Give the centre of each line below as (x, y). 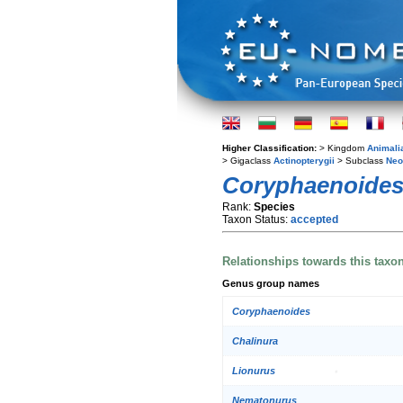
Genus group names (271, 283)
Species (274, 207)
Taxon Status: (256, 219)
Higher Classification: (271, 148)
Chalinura (255, 341)
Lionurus (254, 371)
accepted (314, 219)
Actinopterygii (304, 161)
